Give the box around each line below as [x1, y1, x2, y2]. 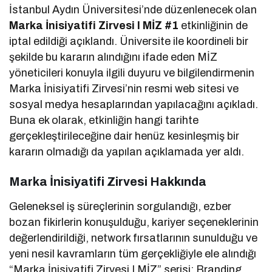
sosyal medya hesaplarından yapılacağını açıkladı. [9, 98, 259, 110]
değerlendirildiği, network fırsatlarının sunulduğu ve [9, 231, 258, 244]
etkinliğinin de [178, 19, 248, 32]
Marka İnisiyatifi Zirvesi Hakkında [9, 174, 206, 188]
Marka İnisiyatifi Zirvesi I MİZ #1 [9, 19, 179, 32]
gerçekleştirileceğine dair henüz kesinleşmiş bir [9, 129, 240, 142]
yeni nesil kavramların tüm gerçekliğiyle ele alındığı [9, 247, 257, 260]
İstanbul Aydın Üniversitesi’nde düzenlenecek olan [9, 3, 257, 16]
